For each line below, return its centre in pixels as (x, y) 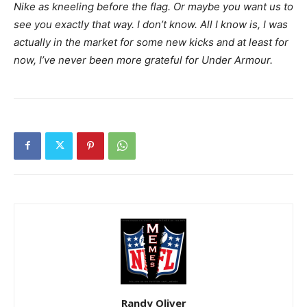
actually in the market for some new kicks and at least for (151, 42)
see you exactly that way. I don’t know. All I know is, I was (151, 24)
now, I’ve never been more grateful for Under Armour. (143, 60)
